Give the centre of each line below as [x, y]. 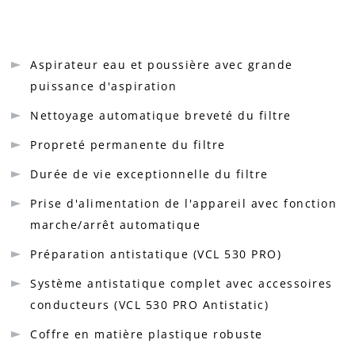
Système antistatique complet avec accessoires [181, 283]
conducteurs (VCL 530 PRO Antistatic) [149, 305]
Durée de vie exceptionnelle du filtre [149, 174]
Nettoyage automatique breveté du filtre [161, 115]
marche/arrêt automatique [115, 225]
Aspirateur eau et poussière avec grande [162, 65]
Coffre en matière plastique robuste [147, 334]
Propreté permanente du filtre [128, 145]
